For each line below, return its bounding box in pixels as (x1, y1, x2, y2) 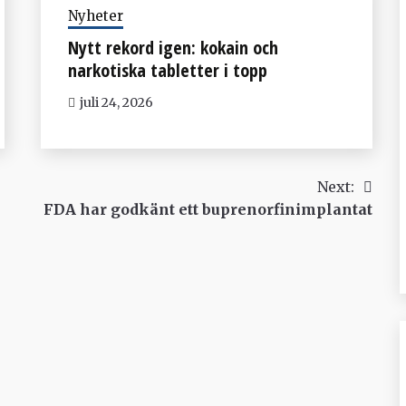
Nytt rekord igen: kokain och (67, 34, 278, 60)
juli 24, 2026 (79, 93, 153, 111)
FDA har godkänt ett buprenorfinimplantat (43, 199, 372, 218)
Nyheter (67, 6, 123, 24)
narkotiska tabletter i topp (67, 57, 267, 82)
